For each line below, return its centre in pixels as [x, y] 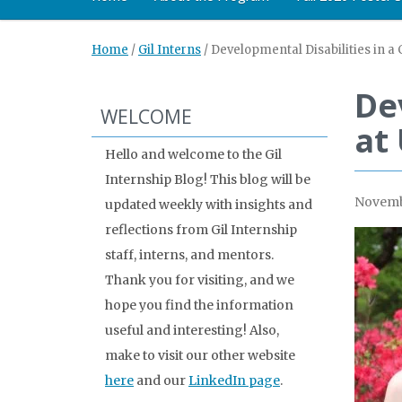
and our [161, 380]
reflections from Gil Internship [201, 230]
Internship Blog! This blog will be [208, 179]
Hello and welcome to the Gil [193, 154]
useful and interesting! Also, [192, 330]
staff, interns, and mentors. [189, 255]
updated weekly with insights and [209, 205]
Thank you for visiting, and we [200, 280]
